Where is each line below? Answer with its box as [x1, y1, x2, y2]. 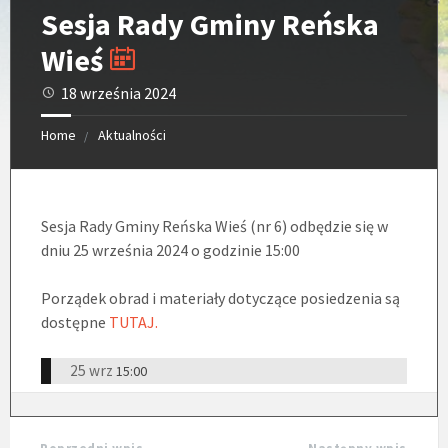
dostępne [41, 311, 109, 332]
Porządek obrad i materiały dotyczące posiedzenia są [41, 287, 400, 308]
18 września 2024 [61, 82, 176, 103]
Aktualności [98, 125, 166, 144]
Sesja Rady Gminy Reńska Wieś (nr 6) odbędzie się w [41, 215, 388, 236]
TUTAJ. [109, 311, 158, 332]
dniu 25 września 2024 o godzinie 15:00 [41, 239, 300, 260]
